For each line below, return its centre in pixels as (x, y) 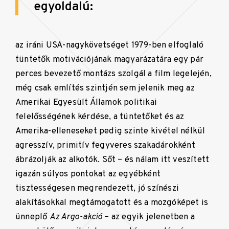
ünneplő (32, 217)
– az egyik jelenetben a (149, 217)
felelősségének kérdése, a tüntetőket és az (100, 117)
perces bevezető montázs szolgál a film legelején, (113, 74)
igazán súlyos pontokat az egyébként (88, 174)
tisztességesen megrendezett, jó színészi (97, 188)
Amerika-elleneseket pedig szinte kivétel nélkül (110, 131)
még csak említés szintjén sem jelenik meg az (105, 88)
